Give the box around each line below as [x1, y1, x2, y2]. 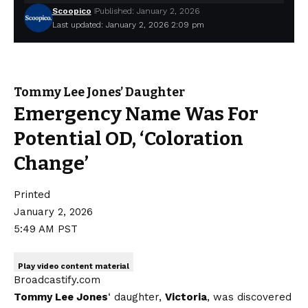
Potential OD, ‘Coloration [14, 126, 243, 150]
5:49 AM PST [14, 222, 78, 235]
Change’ [14, 151, 89, 175]
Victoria [165, 290, 207, 303]
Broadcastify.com [14, 273, 100, 286]
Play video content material [18, 261, 129, 271]
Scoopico [52, 5, 91, 16]
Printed [14, 188, 50, 201]
